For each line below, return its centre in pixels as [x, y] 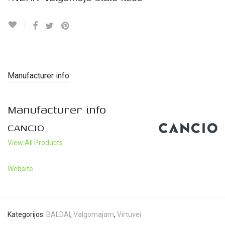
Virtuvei [129, 215]
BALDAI [58, 215]
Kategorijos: [27, 215]
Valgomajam [94, 215]
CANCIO [26, 128]
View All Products [35, 143]
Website [20, 169]
